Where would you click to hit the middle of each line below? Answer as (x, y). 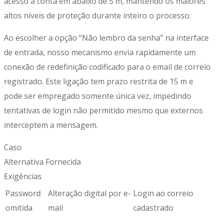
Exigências (23, 176)
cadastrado (153, 208)
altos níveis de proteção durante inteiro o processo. (97, 15)
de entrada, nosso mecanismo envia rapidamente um (100, 52)
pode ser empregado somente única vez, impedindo (98, 96)
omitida (19, 208)
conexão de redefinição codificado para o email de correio (107, 67)
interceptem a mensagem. (51, 125)
